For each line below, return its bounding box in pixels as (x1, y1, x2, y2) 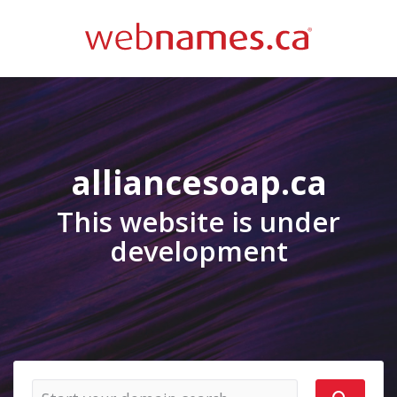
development (109, 232, 288, 269)
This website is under (57, 203, 340, 240)
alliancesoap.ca (70, 160, 327, 205)
